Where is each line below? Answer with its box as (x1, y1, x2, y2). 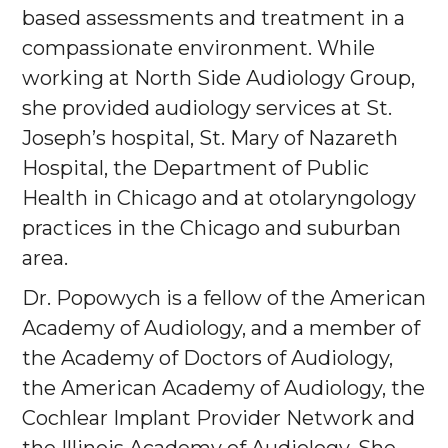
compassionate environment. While (22, 36, 375, 61)
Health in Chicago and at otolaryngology (22, 186, 416, 211)
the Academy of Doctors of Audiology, (22, 346, 393, 371)
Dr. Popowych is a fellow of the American (22, 286, 426, 311)
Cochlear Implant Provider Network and (22, 406, 415, 431)
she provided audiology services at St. (22, 96, 392, 121)
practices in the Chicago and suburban (22, 216, 401, 241)
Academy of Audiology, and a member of (22, 316, 420, 341)
